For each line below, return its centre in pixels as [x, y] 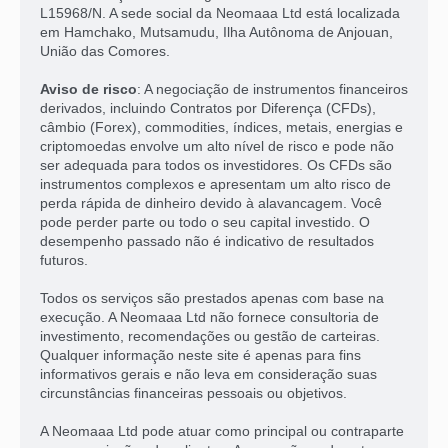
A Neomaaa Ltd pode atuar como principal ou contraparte [222, 430]
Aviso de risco [88, 88]
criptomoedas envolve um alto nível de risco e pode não [217, 145]
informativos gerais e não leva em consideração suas [208, 373]
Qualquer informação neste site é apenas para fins [200, 354]
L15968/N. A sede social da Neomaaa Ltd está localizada [220, 12]
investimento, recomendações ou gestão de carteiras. [210, 335]
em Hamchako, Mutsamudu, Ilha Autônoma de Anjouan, [216, 31]
